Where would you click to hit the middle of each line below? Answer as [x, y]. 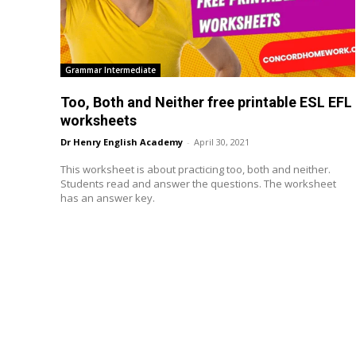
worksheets [99, 121]
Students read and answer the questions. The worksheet [198, 184]
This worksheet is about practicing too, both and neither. [195, 170]
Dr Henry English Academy [122, 142]
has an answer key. [108, 198]
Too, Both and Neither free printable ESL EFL [206, 103]
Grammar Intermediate [110, 70]
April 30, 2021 [222, 142]
